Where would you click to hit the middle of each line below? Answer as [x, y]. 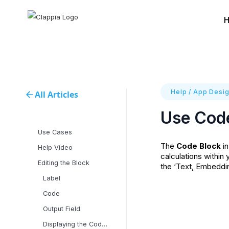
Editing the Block [64, 163]
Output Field [62, 209]
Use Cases [55, 132]
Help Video [55, 147]
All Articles [56, 95]
